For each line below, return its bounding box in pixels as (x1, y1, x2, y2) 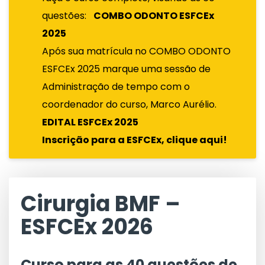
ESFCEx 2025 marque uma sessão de (42, 62, 211, 76)
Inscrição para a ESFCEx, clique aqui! (42, 133, 227, 147)
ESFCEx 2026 (21, 212, 153, 242)
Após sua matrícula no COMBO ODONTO (42, 44, 231, 58)
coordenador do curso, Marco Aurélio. (42, 98, 216, 111)
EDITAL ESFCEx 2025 (42, 115, 138, 129)
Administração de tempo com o (42, 80, 190, 93)
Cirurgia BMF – (21, 189, 180, 219)
